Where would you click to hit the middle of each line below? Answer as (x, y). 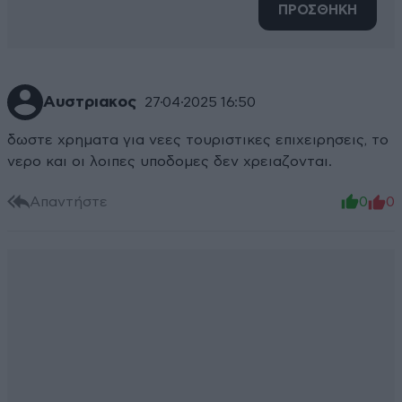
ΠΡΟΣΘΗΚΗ (318, 11)
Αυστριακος (90, 103)
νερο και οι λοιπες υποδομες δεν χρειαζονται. (170, 162)
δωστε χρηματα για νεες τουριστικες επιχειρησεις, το (198, 140)
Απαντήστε (69, 201)
